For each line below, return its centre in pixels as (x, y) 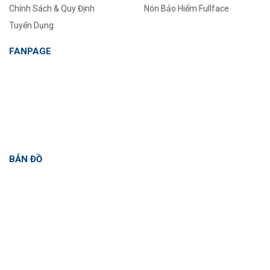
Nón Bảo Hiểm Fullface (187, 9)
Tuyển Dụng (31, 26)
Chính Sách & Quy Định (52, 9)
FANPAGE (30, 52)
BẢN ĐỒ (26, 159)
